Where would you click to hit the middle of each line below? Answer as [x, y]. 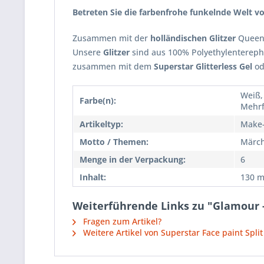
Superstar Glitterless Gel [203, 66]
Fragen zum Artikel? [121, 221]
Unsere [88, 52]
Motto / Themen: [114, 142]
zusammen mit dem [113, 66]
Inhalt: [93, 177]
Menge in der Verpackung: [133, 159]
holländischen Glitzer [193, 38]
